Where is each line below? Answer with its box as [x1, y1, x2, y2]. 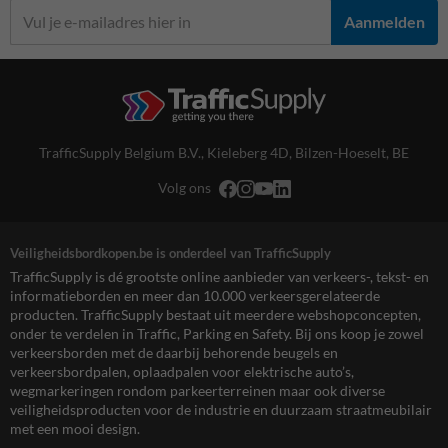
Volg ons [157, 178, 211, 196]
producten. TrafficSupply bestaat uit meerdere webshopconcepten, [10, 305, 421, 323]
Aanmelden [344, 12, 425, 32]
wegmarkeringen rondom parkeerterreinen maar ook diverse [10, 381, 385, 399]
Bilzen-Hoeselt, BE [295, 143, 409, 161]
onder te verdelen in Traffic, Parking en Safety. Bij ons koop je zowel [10, 324, 424, 342]
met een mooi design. [10, 419, 140, 437]
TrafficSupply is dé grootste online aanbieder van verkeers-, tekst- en [10, 267, 429, 285]
